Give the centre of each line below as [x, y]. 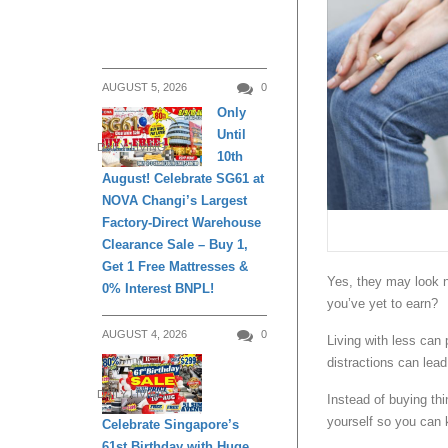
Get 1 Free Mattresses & [175, 267]
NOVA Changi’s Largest [174, 201]
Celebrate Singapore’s [170, 424]
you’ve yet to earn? [382, 304]
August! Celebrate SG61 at [183, 179]
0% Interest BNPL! [158, 289]
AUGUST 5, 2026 [144, 87]
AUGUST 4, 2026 [144, 334]
